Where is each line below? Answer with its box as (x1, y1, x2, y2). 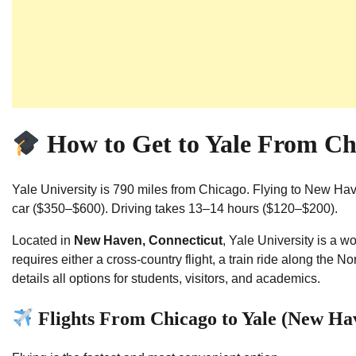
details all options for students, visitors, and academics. (12, 271, 320, 285)
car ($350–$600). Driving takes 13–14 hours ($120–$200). (12, 201, 338, 215)
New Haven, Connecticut (74, 233, 222, 247)
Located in (12, 233, 74, 247)
